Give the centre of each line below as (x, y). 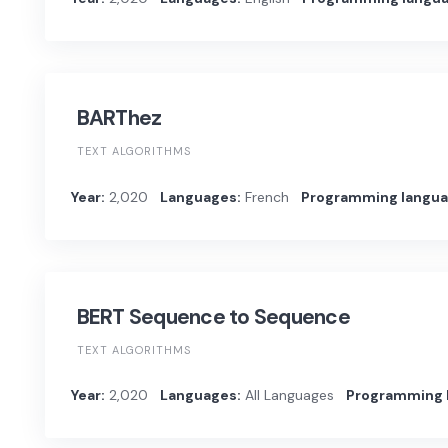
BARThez (119, 118)
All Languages (287, 394)
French (264, 196)
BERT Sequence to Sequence (213, 316)
